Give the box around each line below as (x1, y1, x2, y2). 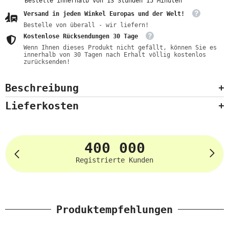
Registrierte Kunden (76, 156, 153, 164)
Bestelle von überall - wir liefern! (24, 21, 149, 29)
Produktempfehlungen (56, 203, 173, 216)
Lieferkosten (5, 100, 79, 112)
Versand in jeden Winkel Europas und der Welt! (24, 10, 185, 17)
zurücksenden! (24, 58, 70, 65)
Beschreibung (5, 82, 79, 94)
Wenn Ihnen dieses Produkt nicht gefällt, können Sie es (24, 44, 217, 51)
